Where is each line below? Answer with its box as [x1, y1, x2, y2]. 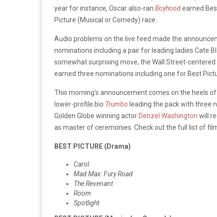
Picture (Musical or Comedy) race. [54, 15, 157, 24]
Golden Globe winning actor [54, 111, 139, 120]
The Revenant [74, 179, 113, 187]
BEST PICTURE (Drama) [54, 142, 131, 150]
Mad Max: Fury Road [74, 170, 133, 178]
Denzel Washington [139, 111, 198, 120]
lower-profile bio [54, 100, 105, 108]
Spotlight [74, 199, 99, 207]
